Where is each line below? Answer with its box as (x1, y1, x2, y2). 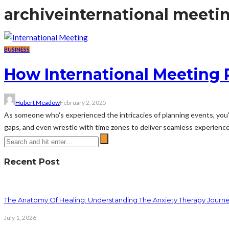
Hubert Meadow (15, 98, 60, 106)
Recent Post (4, 156, 60, 167)
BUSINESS (4, 45, 30, 53)
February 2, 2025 (60, 98, 106, 106)
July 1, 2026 (4, 213, 36, 221)
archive (4, 5, 64, 24)
